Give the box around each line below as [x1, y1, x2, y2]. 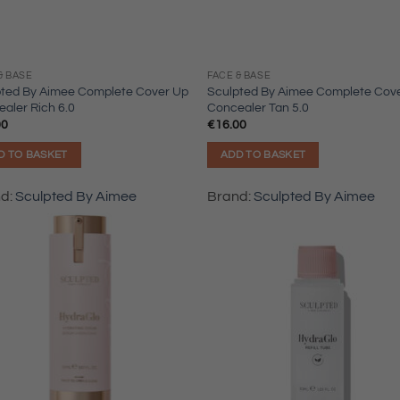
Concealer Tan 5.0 [207, 100, 310, 114]
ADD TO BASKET [220, 149, 306, 160]
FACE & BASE [207, 71, 271, 81]
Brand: [207, 189, 254, 204]
